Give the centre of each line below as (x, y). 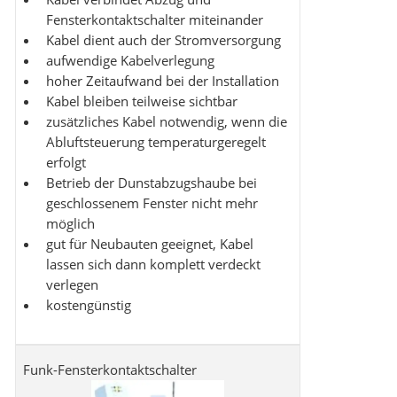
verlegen (72, 285)
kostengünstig (89, 305)
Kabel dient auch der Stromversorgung (163, 40)
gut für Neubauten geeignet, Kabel (150, 244)
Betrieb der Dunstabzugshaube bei (152, 183)
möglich (70, 224)
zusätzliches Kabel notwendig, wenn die (167, 122)
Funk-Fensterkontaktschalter (110, 370)
